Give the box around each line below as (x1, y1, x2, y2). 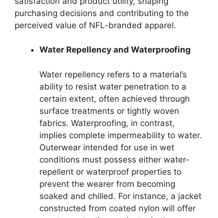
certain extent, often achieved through (39, 93, 190, 104)
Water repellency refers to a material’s (39, 69, 187, 79)
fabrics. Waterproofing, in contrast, (39, 118, 175, 128)
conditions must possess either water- (39, 154, 189, 164)
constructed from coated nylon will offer (39, 203, 196, 213)
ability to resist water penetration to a (39, 81, 186, 91)
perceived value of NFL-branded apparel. (15, 20, 176, 30)
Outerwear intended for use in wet (39, 142, 174, 152)
